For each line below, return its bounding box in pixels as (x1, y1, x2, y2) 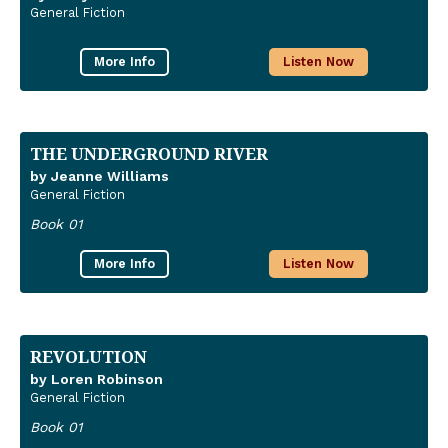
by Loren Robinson (30, 370, 163, 387)
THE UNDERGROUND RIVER (30, 142, 268, 166)
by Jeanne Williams (30, 168, 169, 185)
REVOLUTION (30, 344, 147, 368)
